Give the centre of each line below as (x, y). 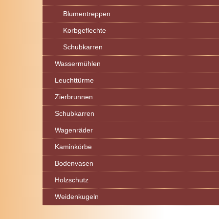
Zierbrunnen (74, 97)
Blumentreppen (87, 14)
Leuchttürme (74, 80)
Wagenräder (74, 130)
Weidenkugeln (77, 197)
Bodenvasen (74, 163)
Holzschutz (71, 180)
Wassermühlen (77, 64)
